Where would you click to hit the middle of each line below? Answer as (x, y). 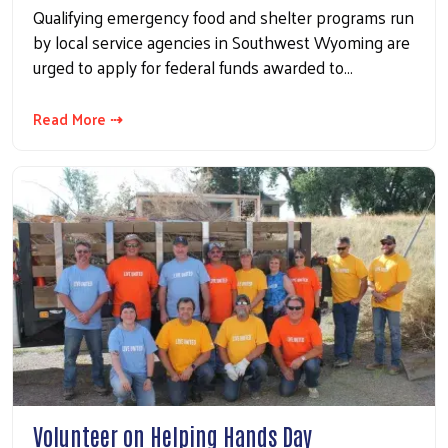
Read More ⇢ (78, 119)
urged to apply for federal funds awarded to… (193, 67)
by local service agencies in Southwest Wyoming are (221, 42)
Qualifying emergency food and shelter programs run (223, 17)
